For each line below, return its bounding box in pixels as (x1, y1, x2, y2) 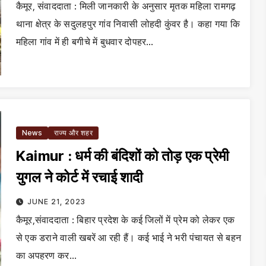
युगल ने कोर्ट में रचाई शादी (15, 169, 143, 186)
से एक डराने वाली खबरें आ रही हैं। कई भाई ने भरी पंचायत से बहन (15, 232, 242, 243)
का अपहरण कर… (15, 249, 77, 261)
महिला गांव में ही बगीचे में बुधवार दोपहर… (15, 36, 154, 47)
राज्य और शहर (53, 128, 93, 137)
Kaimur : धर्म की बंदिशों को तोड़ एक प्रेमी (15, 147, 229, 164)
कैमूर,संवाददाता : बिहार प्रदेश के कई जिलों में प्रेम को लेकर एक (15, 214, 235, 226)
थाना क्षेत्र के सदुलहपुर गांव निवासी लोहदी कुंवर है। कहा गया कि (15, 18, 240, 30)
